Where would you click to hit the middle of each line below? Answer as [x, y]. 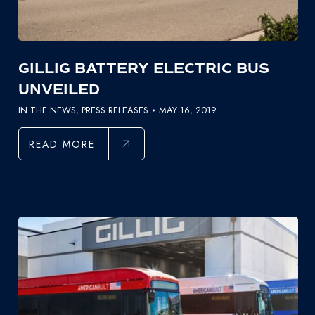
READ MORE [62, 144]
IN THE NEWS [47, 110]
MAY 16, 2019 [187, 110]
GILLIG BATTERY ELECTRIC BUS [143, 68]
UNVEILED [59, 89]
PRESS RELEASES [115, 110]
